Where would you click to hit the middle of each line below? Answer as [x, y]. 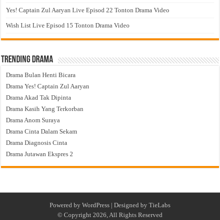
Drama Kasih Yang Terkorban [45, 109]
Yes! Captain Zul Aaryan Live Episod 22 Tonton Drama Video [88, 10]
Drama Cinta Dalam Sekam [42, 131]
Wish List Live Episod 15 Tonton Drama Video [68, 25]
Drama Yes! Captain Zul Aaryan [48, 86]
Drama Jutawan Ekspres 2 [40, 154]
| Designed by [129, 205]
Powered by [66, 205]
